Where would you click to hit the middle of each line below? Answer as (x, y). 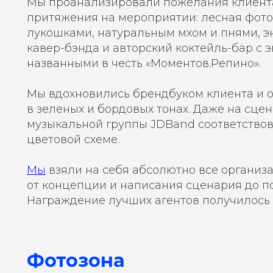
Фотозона (76, 261)
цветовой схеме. (73, 140)
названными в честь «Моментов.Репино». (144, 63)
